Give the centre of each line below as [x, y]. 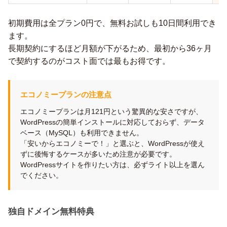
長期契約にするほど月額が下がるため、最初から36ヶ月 [110, 48]
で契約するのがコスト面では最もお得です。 [89, 61]
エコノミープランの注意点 [66, 94]
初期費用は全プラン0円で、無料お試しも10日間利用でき [112, 23]
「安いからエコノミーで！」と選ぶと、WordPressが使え [112, 143]
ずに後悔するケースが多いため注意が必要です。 [98, 154]
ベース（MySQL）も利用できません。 [82, 133]
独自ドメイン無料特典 [51, 212]
